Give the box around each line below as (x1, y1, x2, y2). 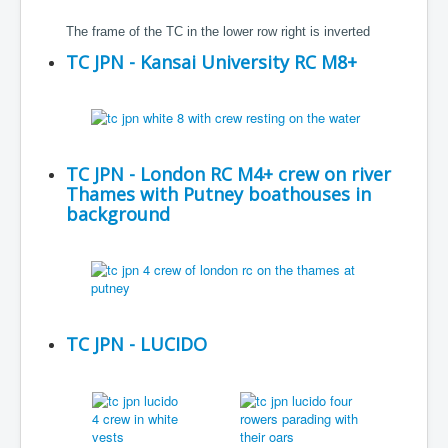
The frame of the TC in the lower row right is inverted (66, 24, 370, 39)
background (66, 202, 170, 226)
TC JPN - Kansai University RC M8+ (66, 50, 357, 74)
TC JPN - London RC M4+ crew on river (66, 162, 391, 186)
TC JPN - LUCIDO (66, 332, 207, 356)
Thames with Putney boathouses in (66, 182, 371, 206)
